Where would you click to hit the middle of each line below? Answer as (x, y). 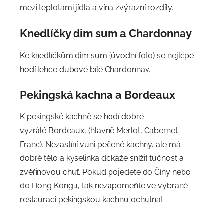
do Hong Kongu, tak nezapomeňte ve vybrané (104, 186)
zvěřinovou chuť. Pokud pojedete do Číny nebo (105, 172)
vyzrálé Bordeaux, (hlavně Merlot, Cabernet (99, 131)
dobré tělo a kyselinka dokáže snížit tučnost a (102, 158)
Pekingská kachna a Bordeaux (97, 94)
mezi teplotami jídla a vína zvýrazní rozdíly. (96, 8)
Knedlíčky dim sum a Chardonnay (107, 33)
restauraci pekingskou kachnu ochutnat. (92, 200)
